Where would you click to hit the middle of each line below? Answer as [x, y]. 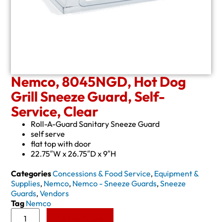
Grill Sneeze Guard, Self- [88, 97]
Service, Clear [55, 111]
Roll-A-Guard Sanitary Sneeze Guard [95, 124]
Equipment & [177, 174]
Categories [31, 174]
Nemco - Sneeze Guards [115, 184]
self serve [48, 134]
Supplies [26, 184]
